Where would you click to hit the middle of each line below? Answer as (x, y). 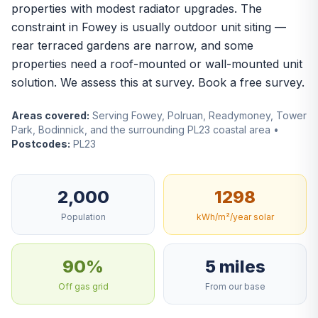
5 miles (235, 267)
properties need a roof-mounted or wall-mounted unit (157, 64)
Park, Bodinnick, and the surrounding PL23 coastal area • (145, 130)
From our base (235, 286)
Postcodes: (41, 144)
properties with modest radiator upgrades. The (137, 9)
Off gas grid (83, 286)
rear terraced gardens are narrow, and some (132, 45)
